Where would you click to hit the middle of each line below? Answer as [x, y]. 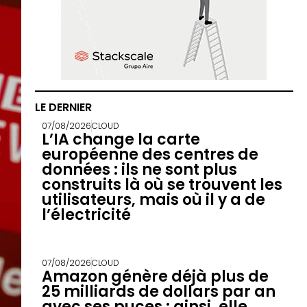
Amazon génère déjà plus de [155, 277]
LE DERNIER [63, 108]
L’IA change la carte [121, 140]
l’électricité [86, 215]
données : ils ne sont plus [139, 170]
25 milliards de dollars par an [158, 292]
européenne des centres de [150, 155]
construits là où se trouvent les [162, 185]
